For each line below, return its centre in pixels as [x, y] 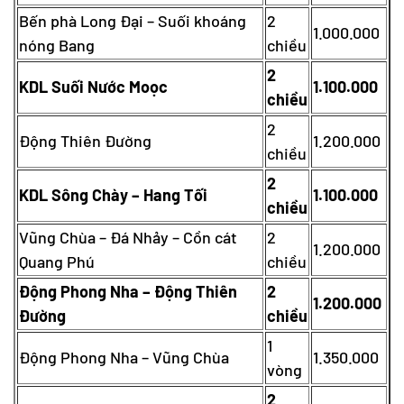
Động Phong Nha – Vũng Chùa [124, 357]
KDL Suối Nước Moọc [93, 86]
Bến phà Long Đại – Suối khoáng [133, 20]
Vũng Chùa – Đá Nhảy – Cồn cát [128, 237]
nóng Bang [57, 45]
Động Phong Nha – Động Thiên [128, 291]
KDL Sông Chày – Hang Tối [113, 194]
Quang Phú [57, 261]
